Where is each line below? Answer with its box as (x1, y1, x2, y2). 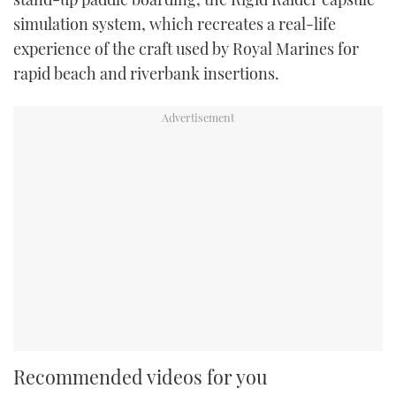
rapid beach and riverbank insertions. (13, 62, 279, 84)
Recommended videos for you (13, 363, 268, 389)
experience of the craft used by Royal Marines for (13, 37, 359, 59)
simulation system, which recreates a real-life (13, 12, 336, 34)
